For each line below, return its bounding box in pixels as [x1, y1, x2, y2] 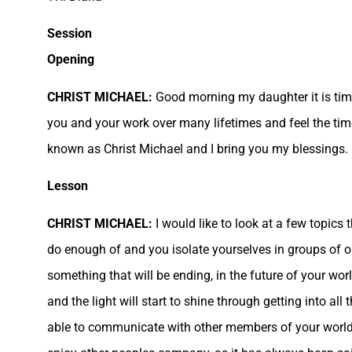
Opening [47, 52, 94, 68]
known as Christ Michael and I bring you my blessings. [47, 141, 348, 156]
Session [47, 26, 92, 42]
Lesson [47, 178, 88, 194]
